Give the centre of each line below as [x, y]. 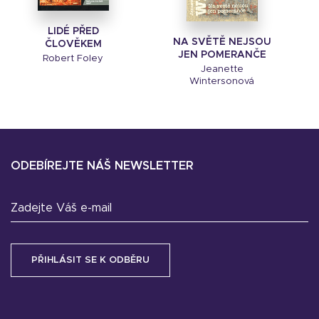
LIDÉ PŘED [73, 31]
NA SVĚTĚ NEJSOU [222, 42]
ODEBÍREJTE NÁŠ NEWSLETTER [102, 166]
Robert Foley [73, 58]
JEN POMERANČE [222, 54]
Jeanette [222, 69]
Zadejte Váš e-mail [61, 208]
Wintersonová [222, 81]
